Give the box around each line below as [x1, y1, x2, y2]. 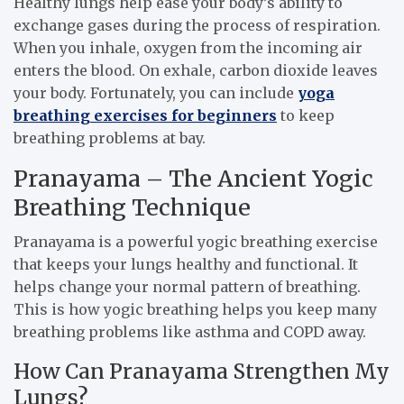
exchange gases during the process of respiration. [14, 16, 381, 35]
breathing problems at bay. [14, 129, 206, 148]
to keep [277, 106, 335, 125]
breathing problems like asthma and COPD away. [14, 323, 366, 342]
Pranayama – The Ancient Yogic [14, 164, 373, 194]
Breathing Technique [14, 193, 251, 223]
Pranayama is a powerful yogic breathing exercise [14, 233, 378, 252]
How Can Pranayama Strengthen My [14, 358, 390, 385]
